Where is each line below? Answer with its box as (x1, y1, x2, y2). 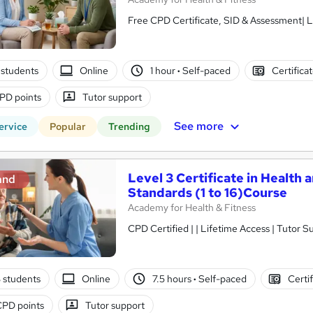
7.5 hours (152, 272, 194, 285)
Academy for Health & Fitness (128, 201, 256, 214)
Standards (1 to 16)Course (128, 184, 287, 201)
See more (173, 118, 224, 133)
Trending (108, 120, 150, 133)
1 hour (150, 64, 177, 77)
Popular (50, 120, 86, 133)
